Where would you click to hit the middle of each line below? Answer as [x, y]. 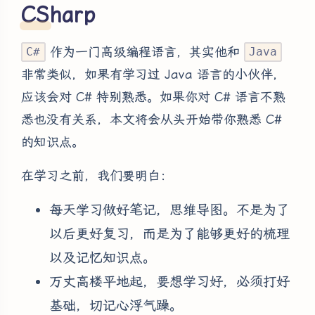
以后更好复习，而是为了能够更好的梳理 [169, 233]
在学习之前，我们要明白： [97, 175]
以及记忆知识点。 [103, 257]
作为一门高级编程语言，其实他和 [144, 51]
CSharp [58, 14]
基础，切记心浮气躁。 [116, 305]
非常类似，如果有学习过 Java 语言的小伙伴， [153, 74]
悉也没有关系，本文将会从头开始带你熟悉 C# [152, 119]
